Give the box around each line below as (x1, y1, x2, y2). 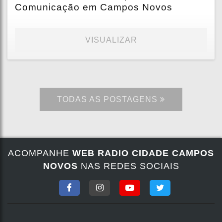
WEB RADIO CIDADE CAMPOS (72, 148, 214, 158)
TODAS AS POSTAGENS (57, 95, 160, 104)
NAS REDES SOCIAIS (77, 161, 179, 171)
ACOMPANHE (8, 148, 72, 158)
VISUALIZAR (85, 35, 137, 44)
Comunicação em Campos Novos (15, 1, 172, 12)
